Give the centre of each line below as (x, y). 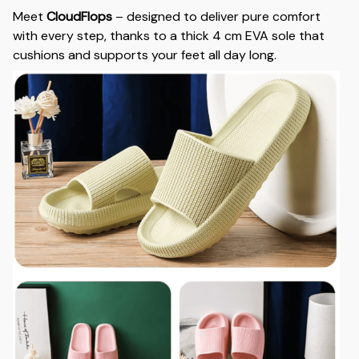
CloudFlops (79, 17)
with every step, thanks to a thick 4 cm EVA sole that (169, 36)
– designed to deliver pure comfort (216, 17)
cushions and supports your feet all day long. (145, 55)
